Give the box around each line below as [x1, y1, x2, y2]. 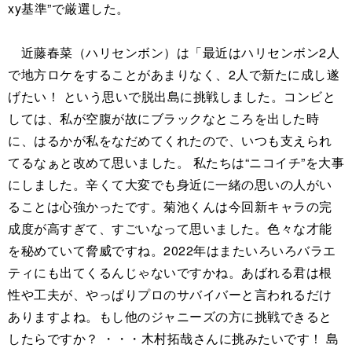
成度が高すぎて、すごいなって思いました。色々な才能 [8, 219, 332, 238]
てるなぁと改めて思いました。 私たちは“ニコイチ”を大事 [8, 153, 344, 172]
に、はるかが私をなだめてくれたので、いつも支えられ [8, 131, 332, 150]
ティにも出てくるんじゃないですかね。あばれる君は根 [8, 263, 332, 282]
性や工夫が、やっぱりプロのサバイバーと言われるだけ [8, 285, 332, 304]
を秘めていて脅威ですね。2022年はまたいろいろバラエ [8, 241, 336, 260]
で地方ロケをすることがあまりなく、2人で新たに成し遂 [8, 65, 339, 84]
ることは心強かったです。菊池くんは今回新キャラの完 [8, 197, 332, 216]
